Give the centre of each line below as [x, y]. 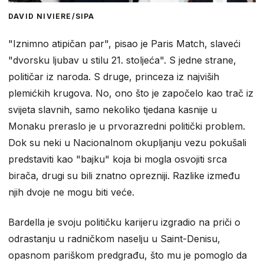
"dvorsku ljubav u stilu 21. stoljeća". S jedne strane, [122, 60]
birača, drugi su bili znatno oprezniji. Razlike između [124, 176]
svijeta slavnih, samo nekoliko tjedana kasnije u [113, 110]
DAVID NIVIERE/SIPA [52, 16]
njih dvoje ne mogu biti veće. [71, 192]
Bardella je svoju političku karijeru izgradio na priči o [124, 222]
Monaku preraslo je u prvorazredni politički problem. [127, 126]
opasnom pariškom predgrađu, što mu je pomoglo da [128, 255]
